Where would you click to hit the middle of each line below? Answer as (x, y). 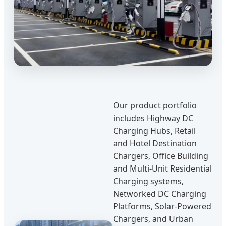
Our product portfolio (155, 105)
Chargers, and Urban (153, 219)
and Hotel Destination (155, 143)
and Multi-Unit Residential (162, 168)
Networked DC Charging (160, 193)
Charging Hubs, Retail (154, 130)
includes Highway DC (153, 118)
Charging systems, (148, 181)
